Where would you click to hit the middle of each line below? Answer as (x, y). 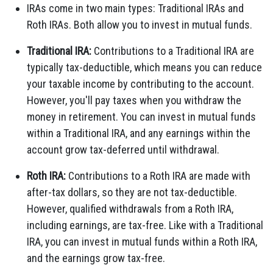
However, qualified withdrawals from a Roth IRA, (130, 209)
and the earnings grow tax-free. (96, 258)
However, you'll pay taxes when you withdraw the (134, 100)
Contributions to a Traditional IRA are (173, 51)
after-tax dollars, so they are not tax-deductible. (132, 192)
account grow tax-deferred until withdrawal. (123, 150)
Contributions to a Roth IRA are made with (158, 176)
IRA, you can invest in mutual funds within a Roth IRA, (142, 242)
